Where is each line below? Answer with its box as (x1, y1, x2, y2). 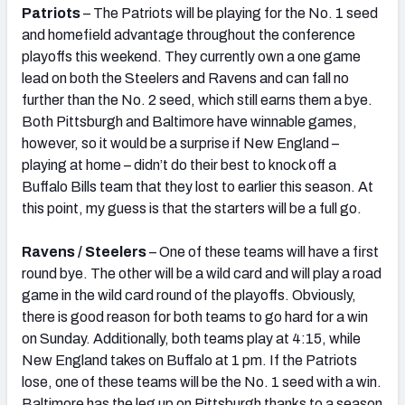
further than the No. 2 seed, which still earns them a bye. (22, 91, 372, 108)
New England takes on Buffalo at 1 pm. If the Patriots (22, 352, 357, 368)
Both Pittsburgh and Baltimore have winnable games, (22, 113, 357, 129)
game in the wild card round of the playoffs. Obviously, (22, 287, 356, 303)
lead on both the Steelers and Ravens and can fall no (22, 70, 349, 86)
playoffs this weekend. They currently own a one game (22, 48, 361, 64)
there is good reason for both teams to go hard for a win (22, 308, 368, 325)
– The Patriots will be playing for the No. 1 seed (80, 5, 378, 21)
